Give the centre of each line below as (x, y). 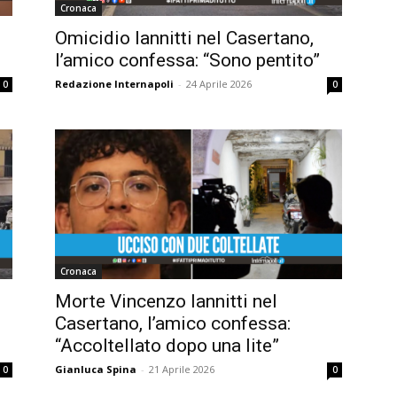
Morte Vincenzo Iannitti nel (166, 302)
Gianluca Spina (96, 370)
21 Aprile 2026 (182, 370)
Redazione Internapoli (114, 83)
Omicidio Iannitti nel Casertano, (184, 38)
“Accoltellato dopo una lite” (167, 346)
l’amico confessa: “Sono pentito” (187, 60)
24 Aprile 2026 (219, 83)
